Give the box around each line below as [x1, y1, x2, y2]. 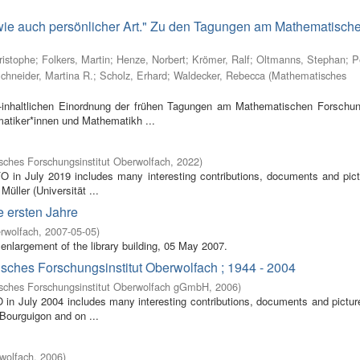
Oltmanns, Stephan [256, 51, 346, 67]
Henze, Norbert [117, 51, 186, 67]
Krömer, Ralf [192, 51, 250, 67]
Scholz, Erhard [100, 67, 167, 83]
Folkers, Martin [42, 51, 110, 67]
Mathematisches [272, 67, 346, 83]
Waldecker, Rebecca [174, 67, 265, 83]
